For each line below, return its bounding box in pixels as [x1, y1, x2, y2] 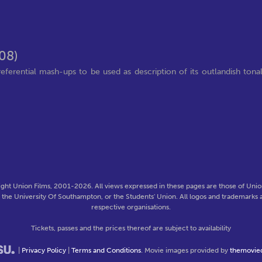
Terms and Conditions [71, 246, 141, 254]
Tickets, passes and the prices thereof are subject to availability [31, 224, 231, 232]
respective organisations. [91, 203, 171, 211]
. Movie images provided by [140, 246, 230, 254]
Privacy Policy [21, 246, 66, 254]
